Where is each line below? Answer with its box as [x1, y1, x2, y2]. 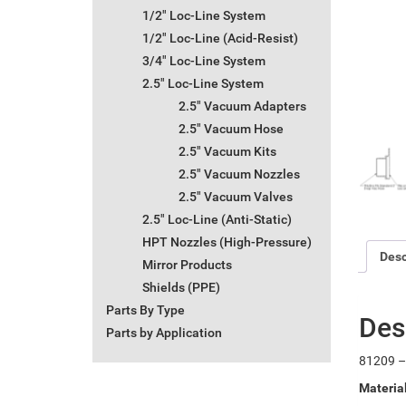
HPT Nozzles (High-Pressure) [142, 235, 312, 250]
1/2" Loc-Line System [142, 8, 266, 24]
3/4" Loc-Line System [142, 53, 266, 69]
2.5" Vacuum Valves [179, 189, 293, 205]
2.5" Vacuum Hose [179, 121, 284, 137]
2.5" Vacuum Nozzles [179, 167, 300, 182]
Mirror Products [142, 257, 232, 273]
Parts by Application [106, 325, 222, 341]
